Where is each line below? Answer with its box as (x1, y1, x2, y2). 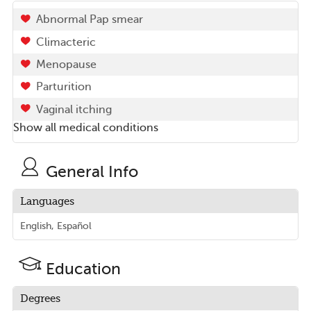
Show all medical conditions (12, 121, 158, 134)
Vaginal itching (35, 103, 112, 116)
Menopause (35, 58, 96, 71)
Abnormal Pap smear (35, 13, 143, 26)
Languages (19, 195, 74, 208)
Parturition (35, 81, 92, 94)
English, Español (19, 221, 92, 232)
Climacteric (35, 35, 96, 49)
